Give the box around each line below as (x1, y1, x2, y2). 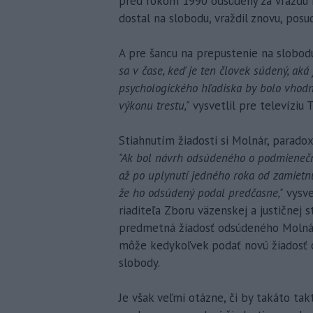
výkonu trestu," (119, 97, 189, 113)
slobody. (119, 254, 160, 270)
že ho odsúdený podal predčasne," (119, 184, 283, 201)
